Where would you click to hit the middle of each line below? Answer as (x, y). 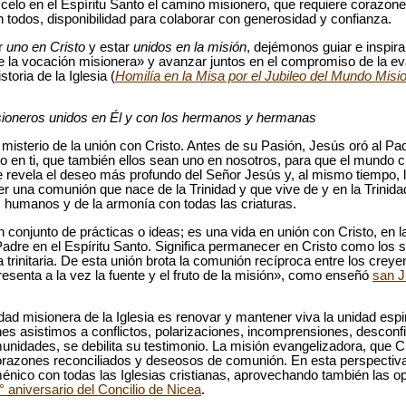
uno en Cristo (48, 47)
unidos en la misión (188, 47)
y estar (109, 47)
